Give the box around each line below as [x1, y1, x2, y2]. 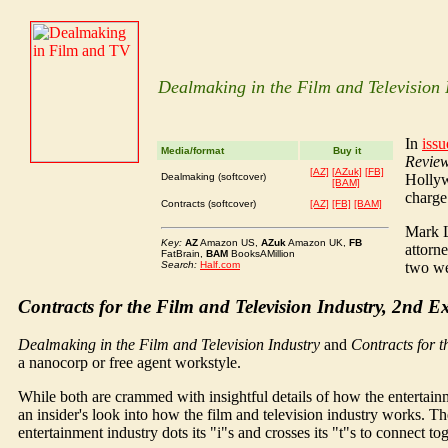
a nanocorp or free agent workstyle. [18, 354, 241, 372]
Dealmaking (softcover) [161, 171, 266, 182]
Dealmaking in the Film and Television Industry [18, 336, 320, 354]
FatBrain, [161, 248, 206, 259]
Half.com [200, 259, 240, 270]
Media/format [161, 145, 224, 156]
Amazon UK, [286, 237, 349, 248]
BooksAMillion [228, 248, 295, 259]
